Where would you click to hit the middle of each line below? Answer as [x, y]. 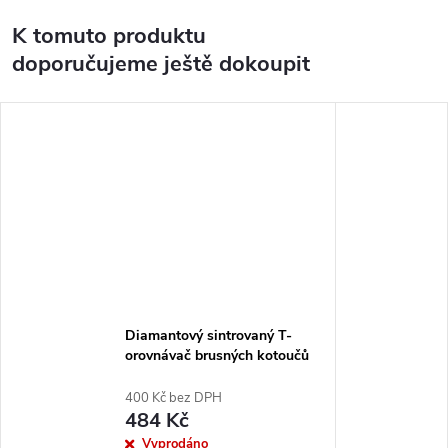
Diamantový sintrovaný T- [208, 335]
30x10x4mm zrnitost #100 [208, 375]
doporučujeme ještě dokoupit [161, 63]
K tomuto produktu [109, 35]
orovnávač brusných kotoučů [216, 355]
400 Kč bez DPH [173, 397]
